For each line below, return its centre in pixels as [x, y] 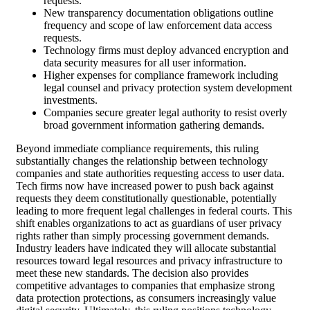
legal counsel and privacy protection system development [168, 87]
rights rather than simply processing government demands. [143, 235]
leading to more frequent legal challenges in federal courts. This [154, 210]
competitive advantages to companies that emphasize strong [145, 285]
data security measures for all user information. [145, 62]
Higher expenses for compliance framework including [161, 75]
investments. [71, 100]
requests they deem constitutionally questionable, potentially [146, 198]
